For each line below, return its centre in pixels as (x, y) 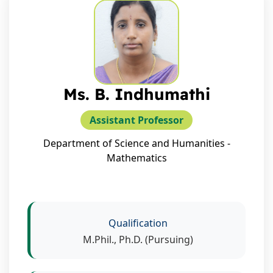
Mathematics (136, 158)
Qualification (138, 223)
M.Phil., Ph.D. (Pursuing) (138, 239)
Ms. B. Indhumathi (136, 94)
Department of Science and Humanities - (136, 143)
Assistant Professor (136, 120)
